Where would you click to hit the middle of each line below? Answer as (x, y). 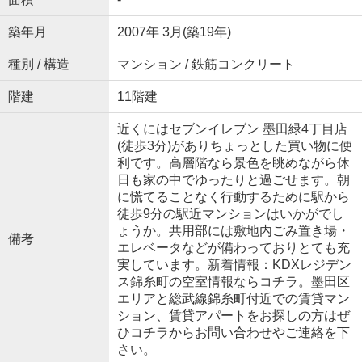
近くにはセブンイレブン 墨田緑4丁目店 (232, 128)
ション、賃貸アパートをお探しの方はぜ (233, 315)
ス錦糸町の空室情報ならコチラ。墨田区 (233, 281)
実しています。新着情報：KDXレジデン (234, 264)
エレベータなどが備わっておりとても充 (233, 247)
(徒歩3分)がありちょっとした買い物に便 (234, 145)
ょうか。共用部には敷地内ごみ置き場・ (233, 230)
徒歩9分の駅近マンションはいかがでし (230, 213)
